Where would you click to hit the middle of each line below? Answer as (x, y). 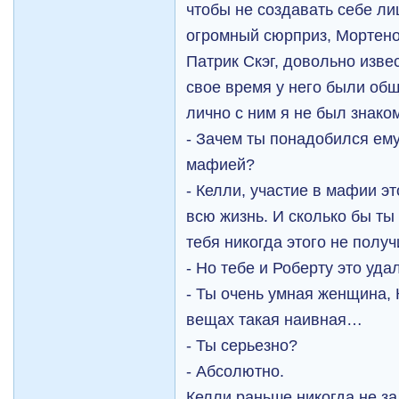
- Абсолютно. (236, 371)
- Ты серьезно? (242, 345)
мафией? (221, 164)
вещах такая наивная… (275, 319)
